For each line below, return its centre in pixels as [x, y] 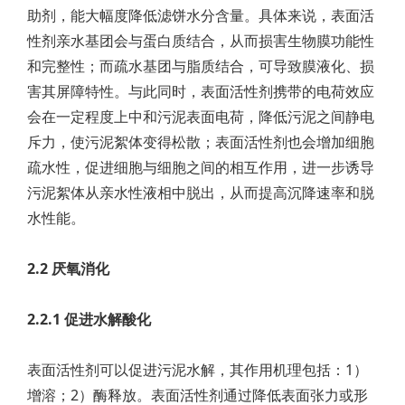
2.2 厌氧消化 [68, 268]
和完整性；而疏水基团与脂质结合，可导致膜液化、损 [201, 66]
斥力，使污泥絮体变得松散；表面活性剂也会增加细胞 [201, 142]
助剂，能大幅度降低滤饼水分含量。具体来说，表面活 [201, 15]
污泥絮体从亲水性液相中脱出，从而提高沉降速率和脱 [201, 193]
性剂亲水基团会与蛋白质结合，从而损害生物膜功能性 [201, 41]
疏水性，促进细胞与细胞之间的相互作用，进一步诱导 [201, 167]
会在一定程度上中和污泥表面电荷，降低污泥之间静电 [201, 117]
